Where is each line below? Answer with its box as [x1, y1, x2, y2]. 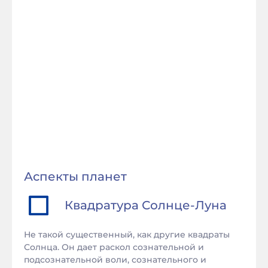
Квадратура [65, 197, 142, 212]
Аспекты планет [24, 169, 127, 184]
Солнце [142, 197, 190, 212]
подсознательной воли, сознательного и [24, 254, 206, 265]
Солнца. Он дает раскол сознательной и [24, 242, 204, 252]
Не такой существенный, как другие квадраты [24, 229, 230, 240]
